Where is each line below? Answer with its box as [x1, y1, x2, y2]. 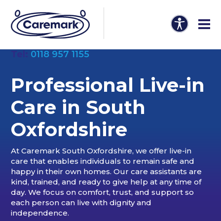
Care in [11, 96, 86, 119]
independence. [11, 208, 70, 218]
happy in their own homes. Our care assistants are [11, 166, 202, 176]
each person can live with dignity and [11, 197, 152, 207]
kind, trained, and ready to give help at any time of [11, 177, 202, 186]
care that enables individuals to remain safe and [11, 156, 195, 166]
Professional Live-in [11, 74, 205, 97]
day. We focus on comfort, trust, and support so [11, 187, 194, 197]
